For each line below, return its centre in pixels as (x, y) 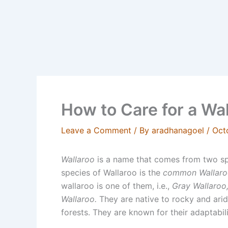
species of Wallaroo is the (111, 172)
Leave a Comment (96, 130)
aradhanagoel (179, 130)
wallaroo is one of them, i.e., (117, 186)
